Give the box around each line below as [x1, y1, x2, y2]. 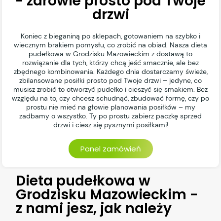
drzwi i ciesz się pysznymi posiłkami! [53, 120, 168, 130]
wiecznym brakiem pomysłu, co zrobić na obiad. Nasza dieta [14, 40, 207, 50]
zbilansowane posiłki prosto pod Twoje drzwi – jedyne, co [19, 76, 202, 85]
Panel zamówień [80, 144, 141, 154]
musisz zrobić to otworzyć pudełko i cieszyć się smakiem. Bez [13, 85, 208, 94]
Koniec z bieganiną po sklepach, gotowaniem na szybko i [21, 32, 200, 41]
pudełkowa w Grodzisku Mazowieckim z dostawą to [29, 49, 192, 59]
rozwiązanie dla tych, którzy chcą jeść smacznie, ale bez [22, 58, 199, 68]
